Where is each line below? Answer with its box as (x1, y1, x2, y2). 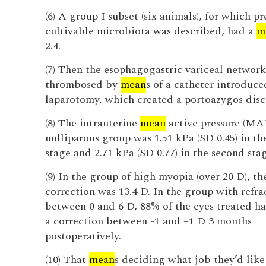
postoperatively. (45, 228, 121, 244)
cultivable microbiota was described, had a (45, 23, 256, 39)
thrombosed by (45, 77, 121, 93)
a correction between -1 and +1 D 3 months (45, 213, 252, 229)
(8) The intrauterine (45, 115, 140, 131)
